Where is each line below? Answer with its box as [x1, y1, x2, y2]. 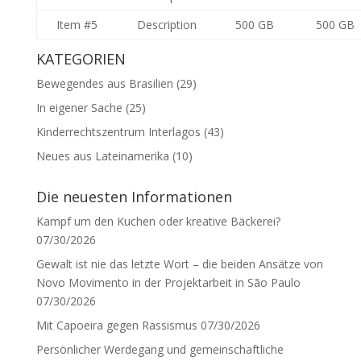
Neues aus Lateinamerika [35, 148, 169, 164]
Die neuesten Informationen [35, 187, 232, 206]
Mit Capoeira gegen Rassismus [35, 317, 197, 333]
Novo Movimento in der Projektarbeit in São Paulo [35, 275, 301, 290]
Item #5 [56, 17, 98, 32]
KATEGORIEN [35, 49, 126, 68]
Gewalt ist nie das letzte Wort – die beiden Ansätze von [35, 256, 323, 272]
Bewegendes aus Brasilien [35, 76, 173, 91]
